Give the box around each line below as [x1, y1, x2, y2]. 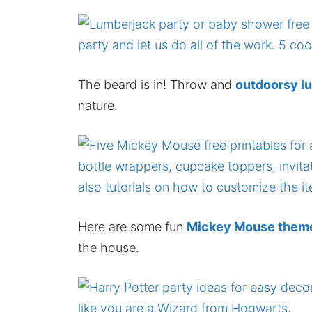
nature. [78, 98, 118, 114]
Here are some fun [78, 219, 187, 235]
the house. [78, 240, 139, 256]
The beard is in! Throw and [78, 77, 235, 93]
